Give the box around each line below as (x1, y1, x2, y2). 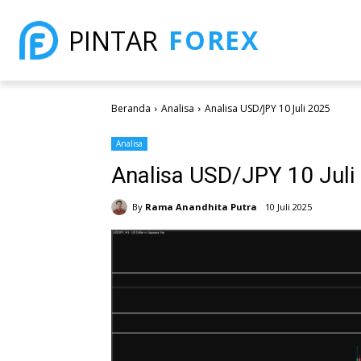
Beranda (111, 102, 151, 115)
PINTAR (68, 23, 158, 58)
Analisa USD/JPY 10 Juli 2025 (205, 102, 330, 115)
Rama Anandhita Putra (145, 200, 257, 213)
